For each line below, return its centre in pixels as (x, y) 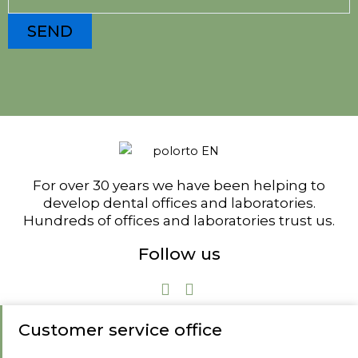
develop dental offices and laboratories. (179, 203)
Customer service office (120, 330)
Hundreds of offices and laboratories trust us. (179, 221)
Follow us (179, 254)
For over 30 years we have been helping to (179, 185)
